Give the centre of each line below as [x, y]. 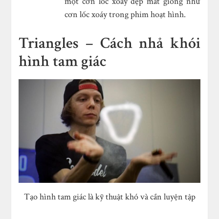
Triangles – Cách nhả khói [109, 44]
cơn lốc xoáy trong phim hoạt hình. [125, 15]
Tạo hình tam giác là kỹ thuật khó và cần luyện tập [109, 197]
